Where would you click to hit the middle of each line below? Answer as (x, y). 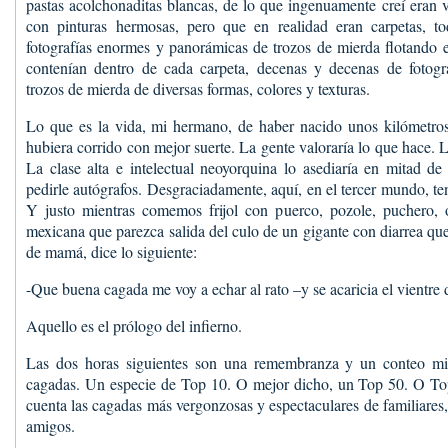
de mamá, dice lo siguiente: (111, 251)
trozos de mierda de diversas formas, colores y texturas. (198, 88)
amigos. (50, 425)
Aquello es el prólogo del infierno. (134, 325)
